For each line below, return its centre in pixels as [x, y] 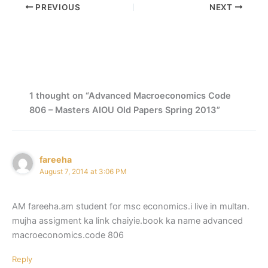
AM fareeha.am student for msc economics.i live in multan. [131, 207]
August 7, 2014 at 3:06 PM [83, 171]
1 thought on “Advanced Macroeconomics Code [130, 95]
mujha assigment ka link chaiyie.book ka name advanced [127, 221]
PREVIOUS [57, 7]
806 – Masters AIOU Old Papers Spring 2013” [125, 110]
